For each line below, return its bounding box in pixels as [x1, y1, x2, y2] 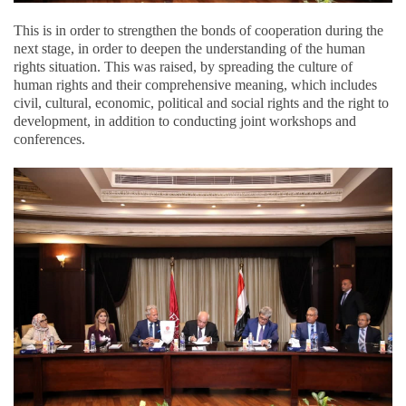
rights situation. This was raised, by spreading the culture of [14, 59, 353, 75]
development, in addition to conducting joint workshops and [14, 113, 356, 130]
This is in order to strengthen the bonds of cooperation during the [14, 23, 383, 39]
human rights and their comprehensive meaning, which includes [14, 77, 377, 93]
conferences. [14, 131, 85, 148]
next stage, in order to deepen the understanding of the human [14, 41, 365, 57]
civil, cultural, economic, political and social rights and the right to [14, 95, 389, 111]
